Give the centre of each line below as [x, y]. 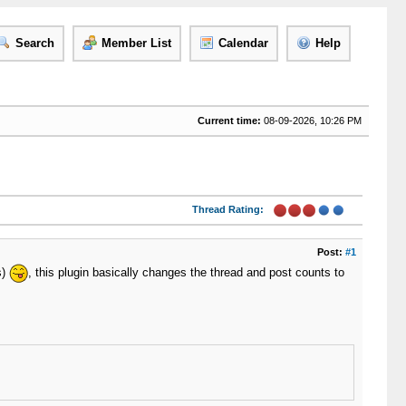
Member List [136, 43]
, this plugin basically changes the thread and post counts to [186, 272]
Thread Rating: [227, 209]
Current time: [229, 121]
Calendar [243, 43]
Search [34, 43]
